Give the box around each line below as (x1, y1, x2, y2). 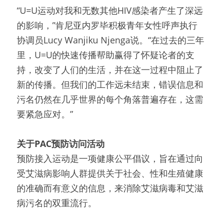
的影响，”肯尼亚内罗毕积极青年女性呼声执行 (17, 19, 197, 31)
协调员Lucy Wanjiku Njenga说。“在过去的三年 (17, 34, 204, 46)
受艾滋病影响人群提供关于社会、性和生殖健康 (17, 167, 203, 179)
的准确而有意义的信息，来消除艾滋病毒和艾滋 (17, 182, 203, 194)
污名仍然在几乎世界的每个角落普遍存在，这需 (17, 93, 203, 105)
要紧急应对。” (17, 108, 73, 120)
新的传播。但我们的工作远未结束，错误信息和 (17, 78, 203, 90)
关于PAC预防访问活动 (17, 138, 105, 149)
